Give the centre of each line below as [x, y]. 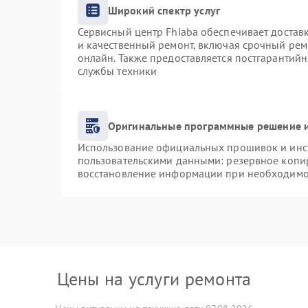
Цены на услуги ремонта [154, 279]
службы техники [117, 71]
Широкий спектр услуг [164, 10]
